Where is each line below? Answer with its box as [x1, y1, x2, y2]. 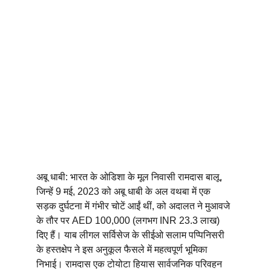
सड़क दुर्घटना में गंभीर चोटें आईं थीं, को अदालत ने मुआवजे [36, 201, 232, 211]
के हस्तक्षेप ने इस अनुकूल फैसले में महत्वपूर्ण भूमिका [36, 244, 210, 255]
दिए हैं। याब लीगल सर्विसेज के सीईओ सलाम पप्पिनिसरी [36, 230, 227, 240]
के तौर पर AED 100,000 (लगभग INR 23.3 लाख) [36, 215, 222, 226]
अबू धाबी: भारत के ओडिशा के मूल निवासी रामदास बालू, [36, 172, 224, 182]
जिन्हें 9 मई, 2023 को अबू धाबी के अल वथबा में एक [36, 186, 213, 197]
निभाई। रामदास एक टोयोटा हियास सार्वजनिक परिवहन [36, 259, 224, 269]
